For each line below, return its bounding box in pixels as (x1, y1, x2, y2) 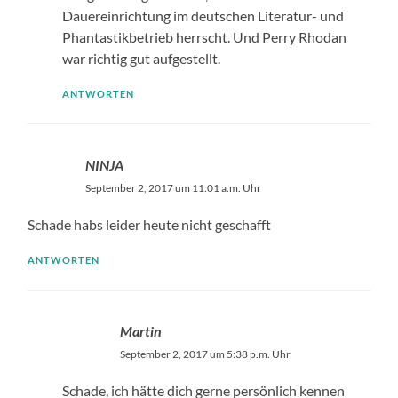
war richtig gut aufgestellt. (61, 49, 220, 67)
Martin (119, 322, 162, 339)
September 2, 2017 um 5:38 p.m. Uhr (119, 346, 291, 361)
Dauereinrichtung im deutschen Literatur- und (61, 6, 344, 24)
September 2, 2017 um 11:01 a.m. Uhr (85, 180, 262, 195)
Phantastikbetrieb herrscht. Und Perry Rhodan (61, 28, 346, 45)
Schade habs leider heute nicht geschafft (28, 215, 272, 233)
